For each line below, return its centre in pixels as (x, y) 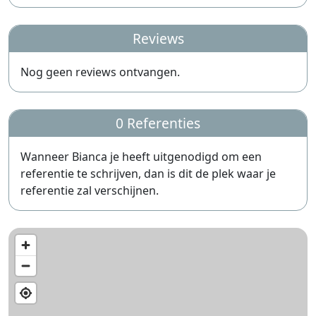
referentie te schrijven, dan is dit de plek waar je (148, 174)
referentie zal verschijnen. (90, 190)
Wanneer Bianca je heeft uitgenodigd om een (141, 157)
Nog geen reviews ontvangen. (100, 72)
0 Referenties (158, 123)
